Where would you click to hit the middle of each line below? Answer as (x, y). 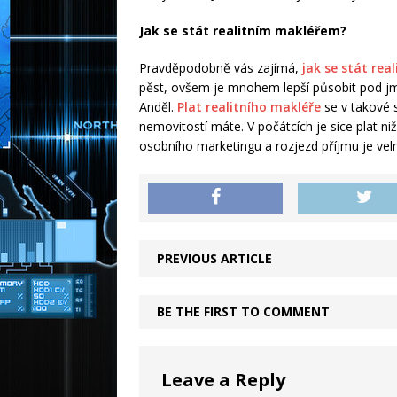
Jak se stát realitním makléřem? (243, 31)
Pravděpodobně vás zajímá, (221, 68)
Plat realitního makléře (249, 107)
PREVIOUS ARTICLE (214, 259)
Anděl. (158, 107)
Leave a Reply (223, 380)
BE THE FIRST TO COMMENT (243, 312)
